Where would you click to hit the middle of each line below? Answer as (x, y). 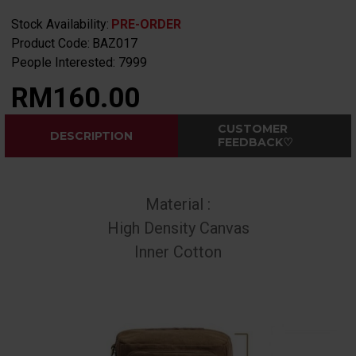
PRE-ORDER (146, 25)
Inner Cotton (178, 252)
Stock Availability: (60, 25)
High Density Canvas (178, 228)
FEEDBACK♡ (255, 143)
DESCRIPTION (91, 135)
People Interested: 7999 (79, 63)
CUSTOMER (253, 129)
